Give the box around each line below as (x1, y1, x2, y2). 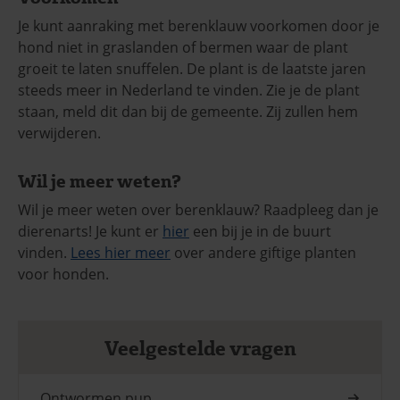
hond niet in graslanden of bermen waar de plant (18, 37, 348, 57)
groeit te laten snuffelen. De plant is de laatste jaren (18, 58, 366, 79)
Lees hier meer (71, 242, 171, 262)
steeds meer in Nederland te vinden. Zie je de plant (18, 79, 360, 100)
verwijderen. (18, 122, 101, 143)
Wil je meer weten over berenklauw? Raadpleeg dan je (18, 199, 379, 220)
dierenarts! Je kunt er (18, 221, 162, 241)
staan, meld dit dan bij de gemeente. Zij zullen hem (18, 101, 358, 121)
